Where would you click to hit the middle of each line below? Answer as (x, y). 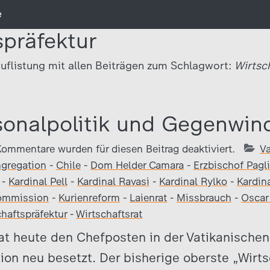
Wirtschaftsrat (109, 214)
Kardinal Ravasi (113, 181)
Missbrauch (204, 198)
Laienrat (148, 198)
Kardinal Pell (38, 181)
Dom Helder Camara (137, 165)
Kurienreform (89, 198)
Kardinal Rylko (193, 181)
